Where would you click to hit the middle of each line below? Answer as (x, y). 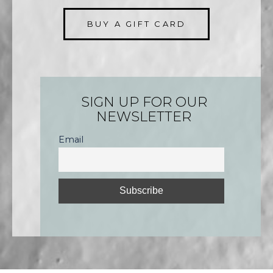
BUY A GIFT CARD (136, 24)
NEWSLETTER (144, 117)
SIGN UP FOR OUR (144, 102)
